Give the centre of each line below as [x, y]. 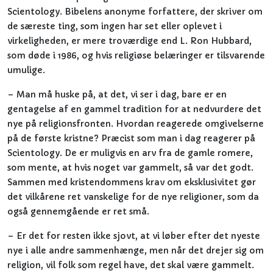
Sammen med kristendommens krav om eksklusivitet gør [132, 182]
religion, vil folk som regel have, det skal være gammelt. [131, 265]
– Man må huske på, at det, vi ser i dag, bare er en [117, 94]
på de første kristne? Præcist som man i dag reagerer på [131, 138]
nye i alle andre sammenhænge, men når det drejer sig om [136, 250]
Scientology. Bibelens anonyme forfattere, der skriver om [135, 12]
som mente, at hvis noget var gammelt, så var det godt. [130, 168]
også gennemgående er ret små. [78, 211]
